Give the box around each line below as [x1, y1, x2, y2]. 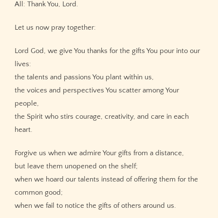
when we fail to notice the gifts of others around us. [15, 201, 176, 210]
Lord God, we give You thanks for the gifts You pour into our [15, 46, 200, 55]
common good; [15, 188, 63, 197]
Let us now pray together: [15, 23, 96, 32]
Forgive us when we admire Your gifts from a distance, [15, 148, 184, 157]
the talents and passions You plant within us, [15, 73, 154, 81]
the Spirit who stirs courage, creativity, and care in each [15, 112, 189, 121]
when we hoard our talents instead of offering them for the [15, 175, 198, 183]
